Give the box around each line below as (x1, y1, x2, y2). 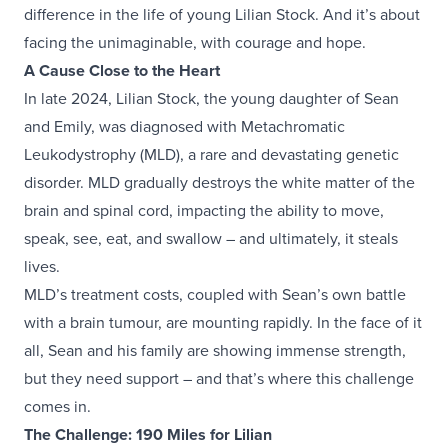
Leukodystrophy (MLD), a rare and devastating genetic (24, 143, 399, 167)
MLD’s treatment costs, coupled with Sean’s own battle (24, 283, 406, 307)
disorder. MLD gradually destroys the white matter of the (24, 171, 415, 195)
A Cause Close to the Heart (24, 59, 220, 83)
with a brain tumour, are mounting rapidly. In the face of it (24, 311, 422, 335)
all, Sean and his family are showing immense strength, (24, 339, 406, 363)
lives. (24, 255, 60, 279)
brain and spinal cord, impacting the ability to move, (24, 199, 384, 223)
